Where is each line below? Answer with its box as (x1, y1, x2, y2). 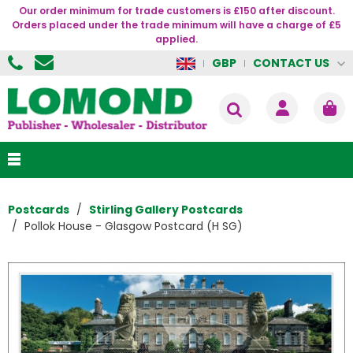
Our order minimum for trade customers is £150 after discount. (18, 4, 335, 17)
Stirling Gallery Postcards (89, 202, 243, 218)
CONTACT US (253, 54, 329, 71)
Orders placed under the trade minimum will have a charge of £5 (12, 18, 341, 32)
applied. (155, 32, 198, 46)
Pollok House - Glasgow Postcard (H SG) (24, 218, 243, 235)
